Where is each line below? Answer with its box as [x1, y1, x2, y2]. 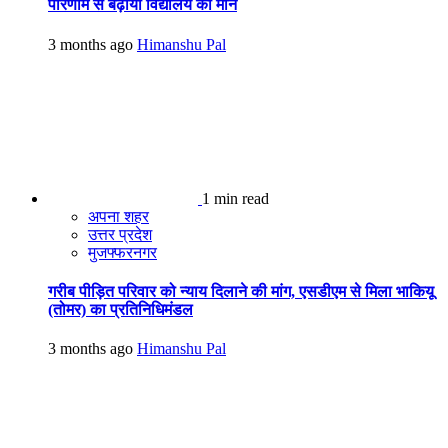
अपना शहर [88, 207, 149, 225]
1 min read [202, 189, 269, 207]
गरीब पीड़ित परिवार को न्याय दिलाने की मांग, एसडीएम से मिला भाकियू [48, 282, 434, 300]
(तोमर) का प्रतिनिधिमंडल [48, 300, 193, 318]
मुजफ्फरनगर [88, 243, 157, 261]
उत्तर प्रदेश [88, 225, 152, 243]
